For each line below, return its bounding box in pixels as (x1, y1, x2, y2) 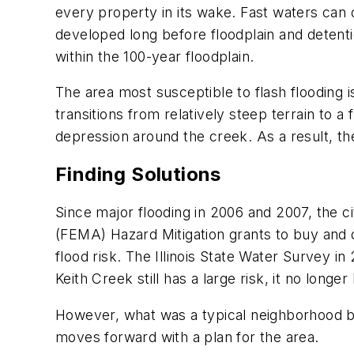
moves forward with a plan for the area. (55, 328, 319, 345)
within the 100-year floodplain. (55, 47, 254, 65)
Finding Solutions (55, 163, 221, 186)
